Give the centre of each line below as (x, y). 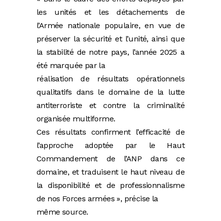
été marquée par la (72, 66)
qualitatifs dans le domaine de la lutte (110, 92)
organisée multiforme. (77, 119)
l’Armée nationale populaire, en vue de (110, 26)
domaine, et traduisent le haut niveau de (110, 172)
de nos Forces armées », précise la (98, 199)
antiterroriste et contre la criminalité (110, 106)
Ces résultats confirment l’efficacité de (110, 132)
